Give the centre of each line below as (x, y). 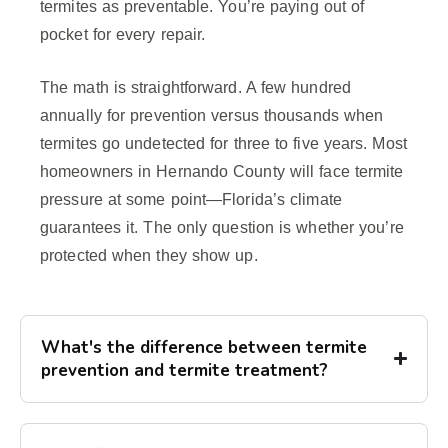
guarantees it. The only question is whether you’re (222, 227)
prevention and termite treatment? (184, 370)
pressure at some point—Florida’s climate (191, 199)
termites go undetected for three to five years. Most (223, 143)
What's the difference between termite (204, 347)
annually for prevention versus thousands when (212, 115)
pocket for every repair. (123, 34)
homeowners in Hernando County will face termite (222, 171)
